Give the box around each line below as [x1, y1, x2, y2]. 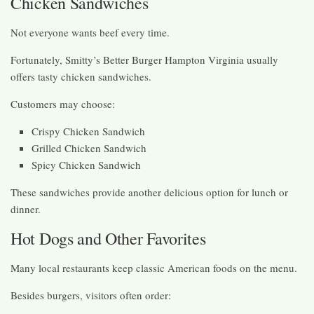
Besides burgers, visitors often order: [11, 287, 171, 302]
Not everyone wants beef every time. [11, 25, 170, 39]
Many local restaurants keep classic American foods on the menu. [11, 260, 297, 275]
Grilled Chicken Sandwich [32, 140, 146, 155]
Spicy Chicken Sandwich [32, 157, 141, 172]
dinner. [11, 201, 41, 216]
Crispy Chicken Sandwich [32, 123, 145, 138]
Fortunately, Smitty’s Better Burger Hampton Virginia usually [11, 52, 278, 67]
